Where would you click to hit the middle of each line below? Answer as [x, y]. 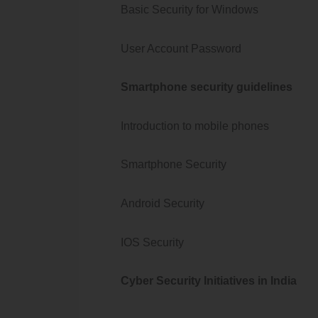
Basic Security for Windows [191, 10]
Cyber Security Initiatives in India [209, 281]
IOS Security [157, 242]
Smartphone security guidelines [207, 87]
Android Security [167, 204]
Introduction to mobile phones [198, 126]
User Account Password [187, 48]
